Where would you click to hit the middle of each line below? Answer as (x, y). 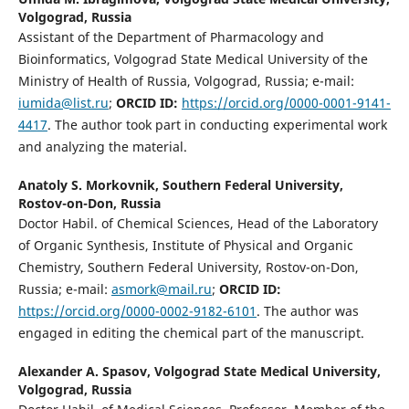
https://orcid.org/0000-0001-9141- (286, 102)
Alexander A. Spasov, (86, 371)
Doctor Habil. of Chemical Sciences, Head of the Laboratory (198, 223)
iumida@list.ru (63, 102)
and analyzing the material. (102, 146)
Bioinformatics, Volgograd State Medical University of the (193, 58)
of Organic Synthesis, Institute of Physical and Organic (185, 245)
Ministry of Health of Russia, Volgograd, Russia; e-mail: (186, 80)
